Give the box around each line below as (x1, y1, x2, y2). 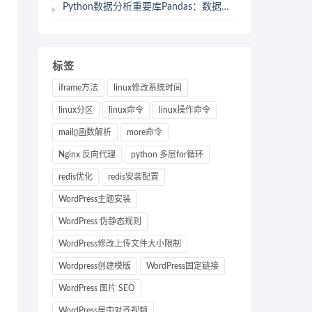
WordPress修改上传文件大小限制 (58, 240, 181, 248)
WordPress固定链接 (146, 262, 219, 270)
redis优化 (58, 173, 93, 181)
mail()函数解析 (58, 128, 111, 136)
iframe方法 (58, 84, 98, 92)
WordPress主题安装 (58, 195, 131, 203)
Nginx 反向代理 (58, 150, 116, 159)
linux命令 (109, 106, 143, 114)
